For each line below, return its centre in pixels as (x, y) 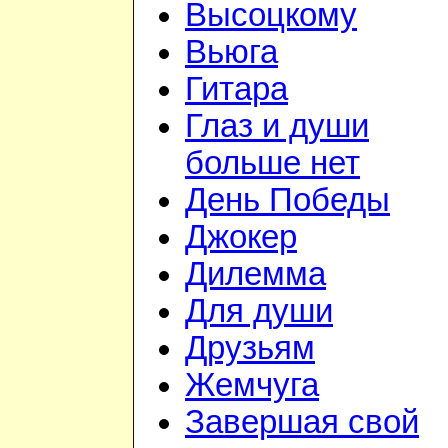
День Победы (287, 200)
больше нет (272, 163)
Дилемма (255, 274)
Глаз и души (277, 126)
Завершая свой (302, 422)
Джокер (241, 237)
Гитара (236, 89)
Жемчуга (252, 385)
